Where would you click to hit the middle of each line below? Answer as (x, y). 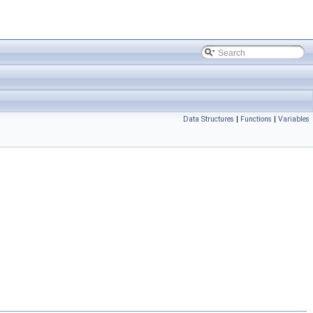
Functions (256, 119)
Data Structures (209, 119)
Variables (294, 119)
